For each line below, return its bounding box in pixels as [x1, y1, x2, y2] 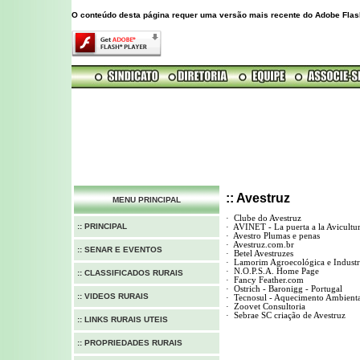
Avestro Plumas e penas [232, 231, 320, 240]
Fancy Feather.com [233, 276, 304, 284]
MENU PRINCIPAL [112, 195, 181, 204]
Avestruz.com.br [232, 240, 294, 249]
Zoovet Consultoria [233, 302, 305, 311]
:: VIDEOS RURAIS [77, 292, 149, 301]
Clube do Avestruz [233, 214, 301, 223]
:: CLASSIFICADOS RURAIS [77, 268, 183, 277]
